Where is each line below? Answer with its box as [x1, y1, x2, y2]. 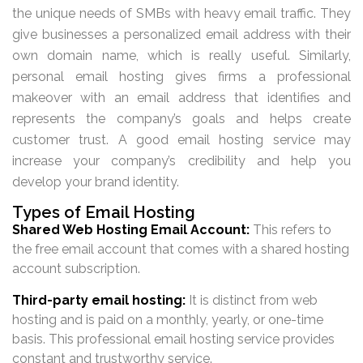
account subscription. [12, 261, 140, 277]
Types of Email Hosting [12, 203, 195, 223]
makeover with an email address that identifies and [12, 89, 351, 105]
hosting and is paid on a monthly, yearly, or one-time [12, 311, 323, 327]
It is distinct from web [186, 292, 318, 308]
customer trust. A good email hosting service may [12, 131, 351, 147]
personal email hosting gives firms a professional [12, 68, 351, 84]
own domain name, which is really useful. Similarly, [12, 47, 351, 63]
